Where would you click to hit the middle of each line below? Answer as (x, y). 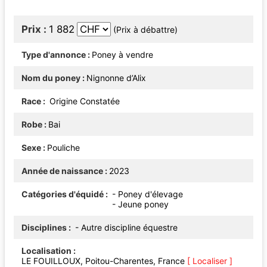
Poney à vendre (122, 54)
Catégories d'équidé (63, 194)
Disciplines (44, 227)
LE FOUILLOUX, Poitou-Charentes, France (104, 260)
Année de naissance (62, 170)
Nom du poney (51, 77)
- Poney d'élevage (148, 194)
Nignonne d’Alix (116, 77)
